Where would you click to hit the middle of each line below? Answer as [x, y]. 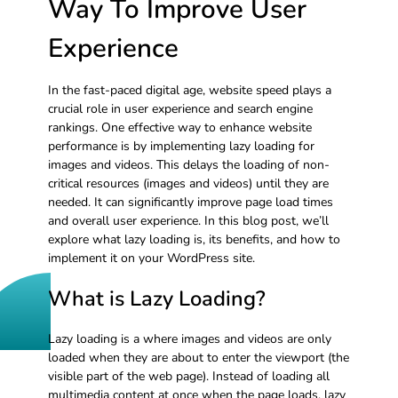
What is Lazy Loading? [156, 298]
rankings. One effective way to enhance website [179, 127]
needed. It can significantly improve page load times [190, 202]
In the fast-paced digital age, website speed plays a [189, 90]
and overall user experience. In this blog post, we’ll [188, 220]
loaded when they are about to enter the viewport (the [198, 358]
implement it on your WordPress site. [151, 258]
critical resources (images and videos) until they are [188, 183]
